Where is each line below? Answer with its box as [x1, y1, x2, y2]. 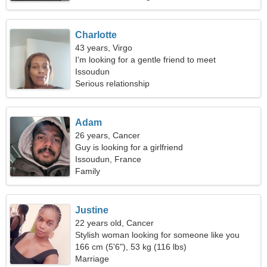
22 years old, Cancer [75, 218, 154, 228]
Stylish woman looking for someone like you [75, 230, 240, 240]
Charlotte [75, 30, 117, 40]
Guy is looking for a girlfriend [75, 142, 184, 152]
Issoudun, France [75, 154, 142, 164]
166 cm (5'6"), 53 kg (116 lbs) [75, 242, 187, 252]
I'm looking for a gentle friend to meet [75, 55, 216, 64]
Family [75, 166, 101, 176]
